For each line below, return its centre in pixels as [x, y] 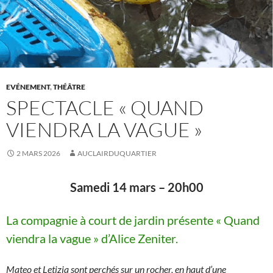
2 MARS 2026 [38, 154]
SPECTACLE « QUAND [105, 108]
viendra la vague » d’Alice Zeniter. [92, 239]
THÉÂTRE [69, 87]
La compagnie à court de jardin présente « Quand [133, 220]
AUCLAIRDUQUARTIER [117, 154]
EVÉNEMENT [28, 87]
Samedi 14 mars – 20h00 [136, 187]
